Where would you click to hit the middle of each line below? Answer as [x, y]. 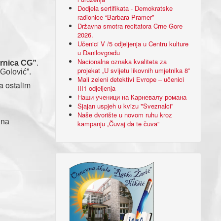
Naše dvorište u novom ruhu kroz [125, 115]
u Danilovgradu [99, 53]
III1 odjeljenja [97, 88]
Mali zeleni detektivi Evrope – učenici [131, 79]
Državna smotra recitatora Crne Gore [130, 26]
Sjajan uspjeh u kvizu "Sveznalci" [126, 106]
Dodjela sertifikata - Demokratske [125, 8]
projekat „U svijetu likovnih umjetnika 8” [134, 70]
